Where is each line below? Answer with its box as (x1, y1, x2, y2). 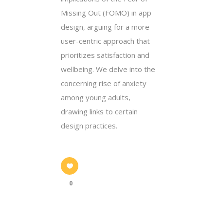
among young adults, (61, 92, 130, 103)
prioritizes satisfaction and (61, 50, 149, 60)
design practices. (61, 121, 117, 131)
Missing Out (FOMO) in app (61, 8, 151, 18)
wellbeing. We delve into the (61, 64, 155, 74)
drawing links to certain (61, 107, 138, 117)
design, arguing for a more (61, 22, 149, 32)
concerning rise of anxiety (61, 78, 146, 89)
